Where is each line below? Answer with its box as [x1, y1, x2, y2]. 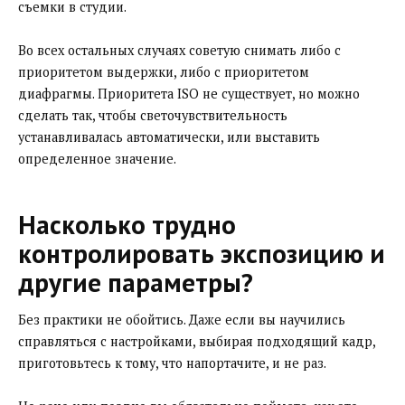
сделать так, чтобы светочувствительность [18, 106, 287, 124]
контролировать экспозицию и [18, 235, 385, 270]
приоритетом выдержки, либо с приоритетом [18, 62, 309, 80]
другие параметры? [18, 264, 253, 299]
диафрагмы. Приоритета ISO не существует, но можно [18, 84, 360, 102]
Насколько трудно [18, 206, 236, 241]
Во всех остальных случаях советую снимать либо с [18, 41, 341, 59]
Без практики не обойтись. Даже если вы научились [18, 311, 345, 329]
